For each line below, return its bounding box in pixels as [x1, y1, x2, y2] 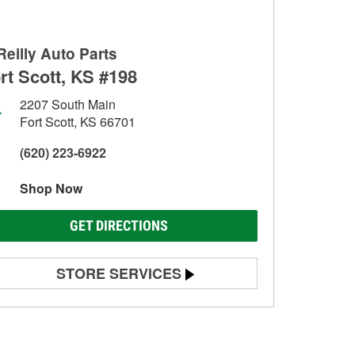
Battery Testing [29, 299, 104, 315]
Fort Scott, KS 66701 [20, 113, 136, 131]
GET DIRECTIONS [70, 217, 168, 234]
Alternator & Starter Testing [29, 326, 165, 342]
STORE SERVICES [56, 263, 181, 284]
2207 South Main [20, 95, 116, 113]
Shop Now [20, 179, 82, 197]
